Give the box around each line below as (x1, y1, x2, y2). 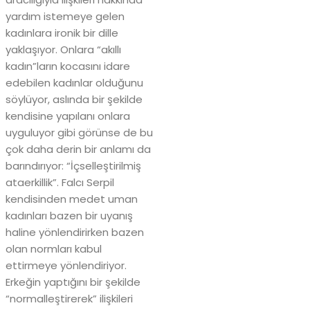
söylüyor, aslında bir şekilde (6, 92, 143, 107)
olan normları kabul (6, 241, 102, 257)
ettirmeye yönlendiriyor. (6, 258, 127, 273)
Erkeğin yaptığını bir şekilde (6, 275, 140, 290)
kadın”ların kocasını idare (6, 59, 130, 74)
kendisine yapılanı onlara (6, 109, 130, 124)
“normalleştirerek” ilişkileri (6, 291, 133, 307)
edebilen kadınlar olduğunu (6, 75, 143, 91)
